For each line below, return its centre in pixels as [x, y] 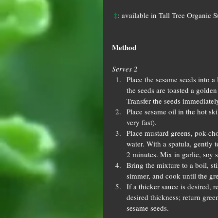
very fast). [144, 122]
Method [124, 47]
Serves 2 [125, 69]
